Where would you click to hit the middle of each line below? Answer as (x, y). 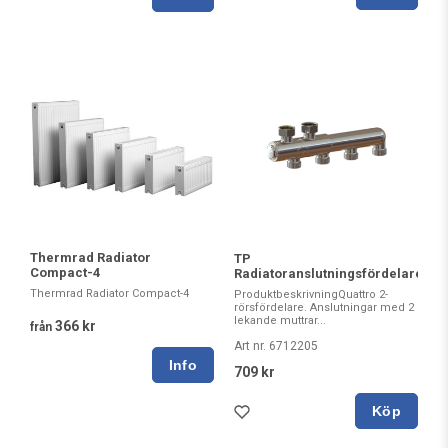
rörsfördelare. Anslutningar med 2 (324, 307)
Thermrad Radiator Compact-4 (109, 294)
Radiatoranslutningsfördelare (328, 273)
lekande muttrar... (280, 320)
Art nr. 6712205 (276, 345)
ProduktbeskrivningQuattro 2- (311, 294)
